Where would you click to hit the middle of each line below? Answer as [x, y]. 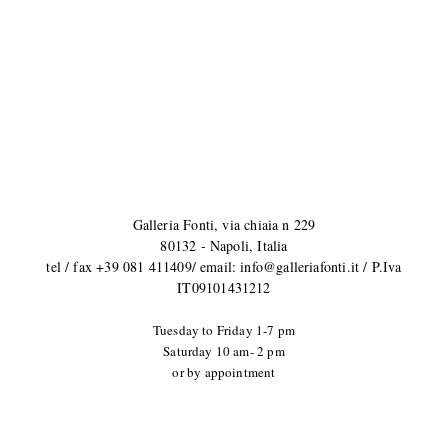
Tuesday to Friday [202, 329]
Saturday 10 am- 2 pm [224, 350]
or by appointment [224, 371]
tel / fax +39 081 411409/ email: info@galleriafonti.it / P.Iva [224, 266]
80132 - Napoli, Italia [224, 245]
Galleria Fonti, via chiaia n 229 [224, 224]
